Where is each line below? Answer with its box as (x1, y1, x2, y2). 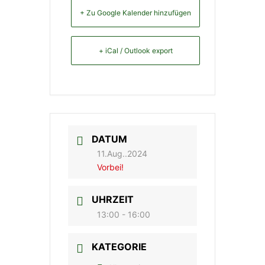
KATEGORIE (92, 240, 147, 253)
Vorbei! (97, 161, 124, 172)
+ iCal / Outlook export (98, 46, 173, 55)
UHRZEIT (92, 193, 134, 205)
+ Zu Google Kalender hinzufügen (80, 8, 191, 17)
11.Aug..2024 (97, 148, 147, 159)
